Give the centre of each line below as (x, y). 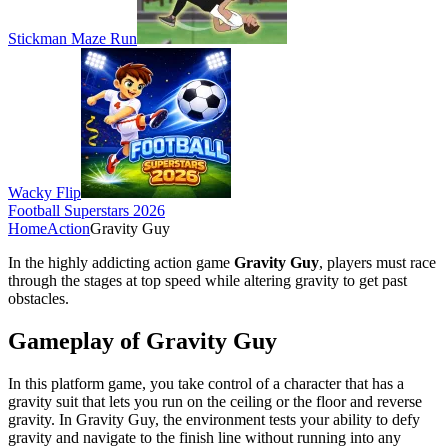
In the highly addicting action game (121, 262)
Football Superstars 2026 (86, 210)
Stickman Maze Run (72, 38)
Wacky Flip (44, 192)
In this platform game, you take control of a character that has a (206, 383)
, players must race (377, 262)
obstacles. (38, 298)
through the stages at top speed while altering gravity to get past (207, 280)
